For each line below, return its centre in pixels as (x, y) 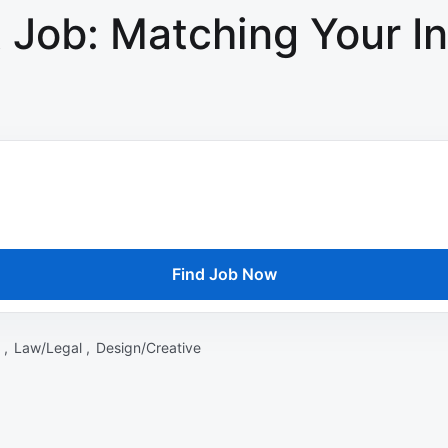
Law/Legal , (54, 348)
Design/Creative (148, 348)
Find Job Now (224, 274)
